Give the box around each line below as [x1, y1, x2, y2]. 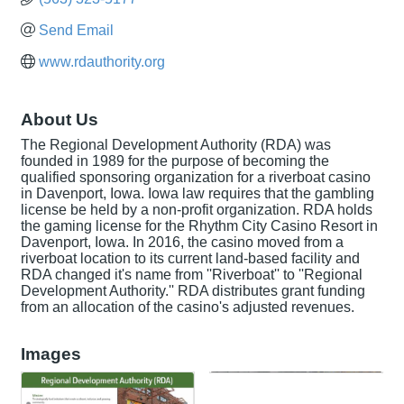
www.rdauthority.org [39, 53, 165, 69]
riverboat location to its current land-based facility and [21, 250, 360, 266]
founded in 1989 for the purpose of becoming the [21, 152, 329, 169]
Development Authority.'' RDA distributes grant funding [21, 282, 365, 298]
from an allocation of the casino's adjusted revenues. [21, 298, 354, 315]
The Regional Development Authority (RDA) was [21, 136, 331, 152]
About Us [21, 109, 98, 129]
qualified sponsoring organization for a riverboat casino [21, 169, 371, 185]
